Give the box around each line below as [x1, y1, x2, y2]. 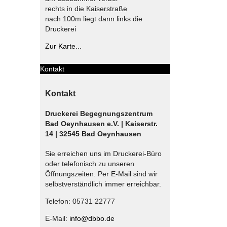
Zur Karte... [45, 42, 82, 51]
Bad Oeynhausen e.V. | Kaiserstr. [45, 120, 158, 128]
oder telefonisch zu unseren [45, 159, 134, 168]
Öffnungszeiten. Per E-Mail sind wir [45, 169, 158, 178]
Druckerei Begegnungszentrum [45, 109, 153, 118]
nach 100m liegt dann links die [45, 15, 142, 23]
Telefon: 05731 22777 [45, 197, 115, 205]
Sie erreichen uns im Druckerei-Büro [45, 149, 162, 158]
